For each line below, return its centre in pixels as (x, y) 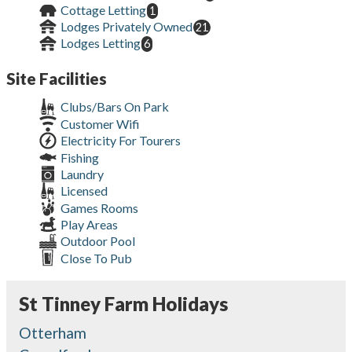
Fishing (78, 157)
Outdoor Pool (96, 241)
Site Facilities (57, 79)
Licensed (82, 191)
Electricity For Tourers (119, 141)
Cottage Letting (102, 9)
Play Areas (88, 224)
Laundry (81, 174)
